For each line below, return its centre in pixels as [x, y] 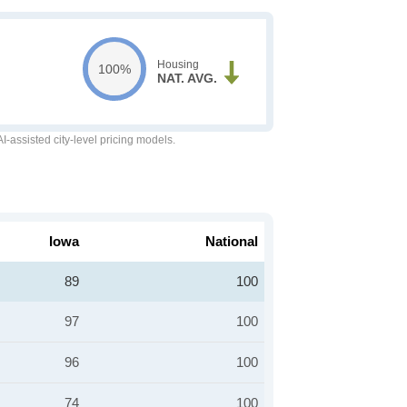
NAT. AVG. [187, 78]
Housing [178, 65]
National [232, 241]
